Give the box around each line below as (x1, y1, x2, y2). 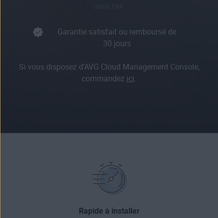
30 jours (103, 38, 131, 48)
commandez (82, 73, 127, 83)
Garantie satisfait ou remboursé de (57, 27, 176, 36)
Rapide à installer (78, 206, 140, 216)
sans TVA (95, 2, 123, 10)
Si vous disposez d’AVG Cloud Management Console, (18, 62, 200, 72)
